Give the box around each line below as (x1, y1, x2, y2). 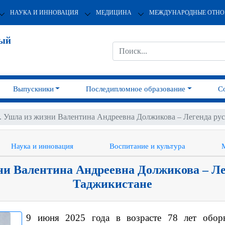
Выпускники (13, 85, 54, 93)
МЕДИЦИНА (95, 9, 132, 16)
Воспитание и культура (109, 142, 185, 150)
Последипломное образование (86, 85, 186, 93)
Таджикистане (73, 177, 152, 190)
